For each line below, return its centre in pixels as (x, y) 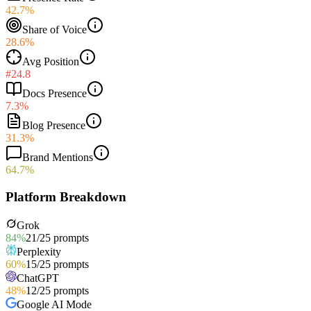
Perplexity (39, 251)
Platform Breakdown (66, 196)
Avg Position (51, 62)
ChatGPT (38, 278)
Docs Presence (54, 94)
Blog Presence (54, 126)
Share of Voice (54, 30)
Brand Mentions (58, 158)
